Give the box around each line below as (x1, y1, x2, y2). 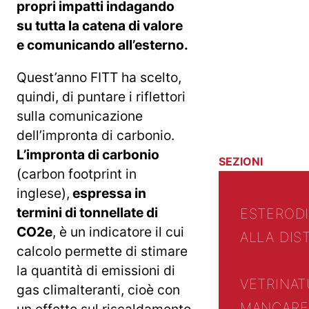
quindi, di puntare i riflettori (17, 88, 186, 105)
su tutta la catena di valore (17, 17, 183, 34)
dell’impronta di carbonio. (17, 126, 175, 143)
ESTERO (239, 205, 295, 222)
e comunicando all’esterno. (17, 36, 188, 53)
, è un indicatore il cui (52, 223, 184, 240)
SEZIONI (219, 154, 263, 169)
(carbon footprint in (17, 165, 137, 182)
